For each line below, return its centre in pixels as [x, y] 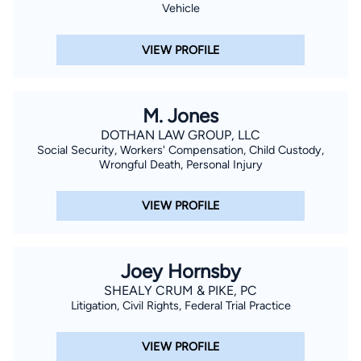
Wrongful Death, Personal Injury [180, 164]
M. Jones [180, 115]
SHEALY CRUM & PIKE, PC [180, 290]
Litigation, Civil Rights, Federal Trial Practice [180, 305]
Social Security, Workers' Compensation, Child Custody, [180, 149]
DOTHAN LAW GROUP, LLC [180, 135]
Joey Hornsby [180, 271]
